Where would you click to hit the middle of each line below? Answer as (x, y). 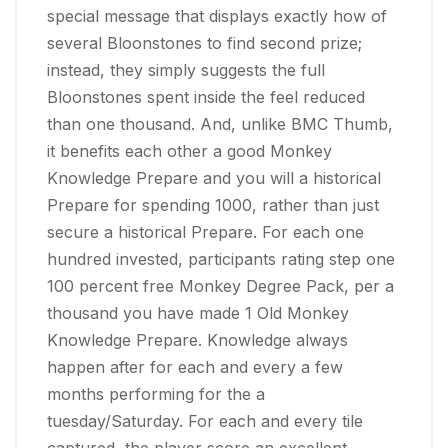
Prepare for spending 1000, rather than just (213, 204)
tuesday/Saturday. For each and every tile (205, 420)
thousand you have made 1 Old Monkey (198, 312)
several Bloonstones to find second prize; (204, 42)
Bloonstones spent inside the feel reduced (206, 96)
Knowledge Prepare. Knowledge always (197, 339)
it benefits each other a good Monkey (189, 150)
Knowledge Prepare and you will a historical (214, 177)
